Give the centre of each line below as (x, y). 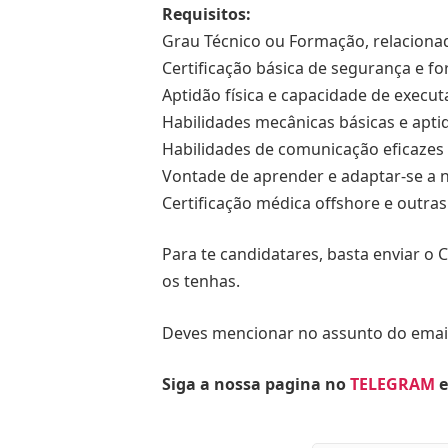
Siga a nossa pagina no (256, 384)
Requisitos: (206, 13)
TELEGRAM (392, 384)
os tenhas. (201, 281)
